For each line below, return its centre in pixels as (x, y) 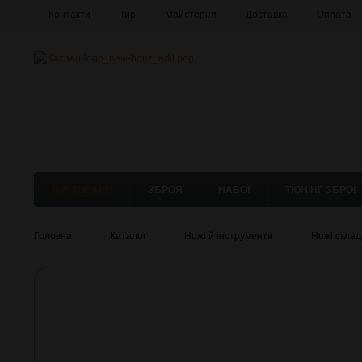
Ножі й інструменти (229, 236)
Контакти (69, 15)
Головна (53, 236)
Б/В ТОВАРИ (82, 190)
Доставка (267, 15)
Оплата (334, 15)
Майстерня (191, 15)
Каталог (128, 236)
